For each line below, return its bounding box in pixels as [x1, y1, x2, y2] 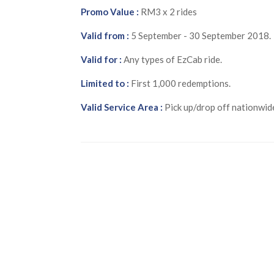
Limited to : [81, 77, 129, 89]
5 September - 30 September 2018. [129, 29, 271, 41]
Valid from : [81, 29, 129, 41]
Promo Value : [81, 6, 139, 17]
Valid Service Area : [81, 101, 163, 113]
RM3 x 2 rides [139, 6, 197, 17]
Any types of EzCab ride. [122, 53, 222, 65]
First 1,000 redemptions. [129, 77, 231, 89]
